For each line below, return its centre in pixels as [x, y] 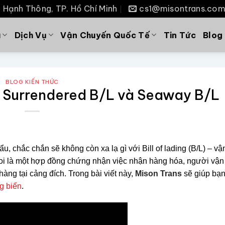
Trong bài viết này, [101, 173]
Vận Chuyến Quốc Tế [105, 35]
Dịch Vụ [30, 35]
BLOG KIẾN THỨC [32, 82]
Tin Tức [180, 35]
